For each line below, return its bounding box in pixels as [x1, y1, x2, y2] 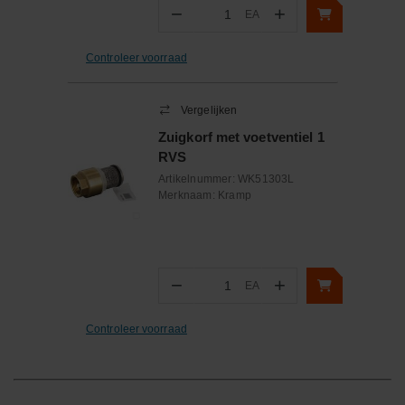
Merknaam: [158, 189, 218, 202]
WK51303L [238, 173, 295, 185]
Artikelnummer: [158, 173, 238, 185]
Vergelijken [181, 104, 238, 117]
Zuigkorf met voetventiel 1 [158, 129, 325, 145]
